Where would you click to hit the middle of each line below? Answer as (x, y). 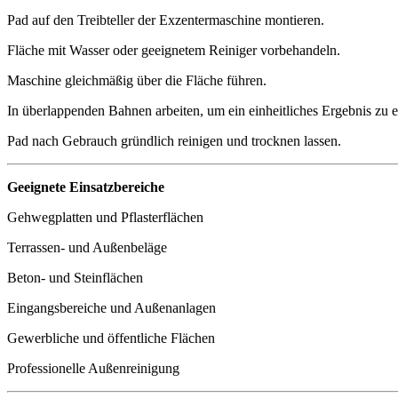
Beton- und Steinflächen (75, 277)
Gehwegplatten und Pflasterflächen (105, 217)
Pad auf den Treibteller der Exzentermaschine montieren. (166, 20)
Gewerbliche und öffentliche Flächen (111, 338)
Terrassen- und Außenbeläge (87, 247)
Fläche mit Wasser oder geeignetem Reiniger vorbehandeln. (174, 50)
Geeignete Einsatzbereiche (86, 187)
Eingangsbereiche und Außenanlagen (111, 307)
